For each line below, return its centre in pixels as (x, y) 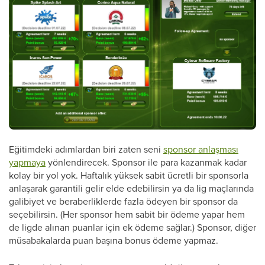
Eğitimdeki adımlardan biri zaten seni (86, 149)
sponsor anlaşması (201, 149)
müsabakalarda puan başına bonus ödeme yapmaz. (114, 240)
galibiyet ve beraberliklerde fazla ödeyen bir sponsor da (123, 201)
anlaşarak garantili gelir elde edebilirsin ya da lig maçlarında (131, 188)
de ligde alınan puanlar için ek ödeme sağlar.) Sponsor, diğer (132, 227)
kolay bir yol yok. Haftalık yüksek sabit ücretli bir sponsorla (129, 175)
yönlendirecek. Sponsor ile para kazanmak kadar (146, 162)
